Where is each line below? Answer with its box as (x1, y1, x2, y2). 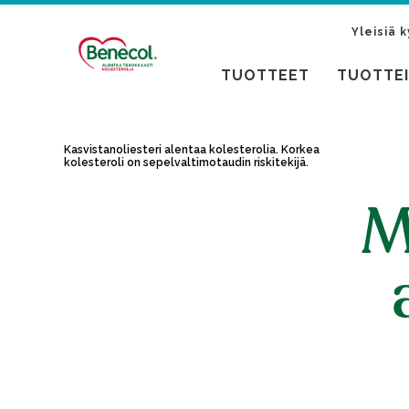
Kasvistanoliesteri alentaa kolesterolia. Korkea (64, 142, 320, 156)
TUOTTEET (221, 66, 309, 84)
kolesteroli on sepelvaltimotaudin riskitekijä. (64, 155, 309, 169)
